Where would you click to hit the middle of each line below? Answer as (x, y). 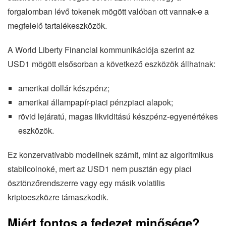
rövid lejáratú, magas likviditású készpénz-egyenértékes (118, 117)
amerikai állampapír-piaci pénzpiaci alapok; (95, 102)
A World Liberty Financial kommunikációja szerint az (101, 50)
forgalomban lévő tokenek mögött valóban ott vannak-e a (108, 12)
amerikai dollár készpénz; (64, 88)
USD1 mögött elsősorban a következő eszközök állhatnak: (111, 64)
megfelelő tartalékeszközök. (57, 26)
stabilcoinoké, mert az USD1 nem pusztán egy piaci (100, 169)
